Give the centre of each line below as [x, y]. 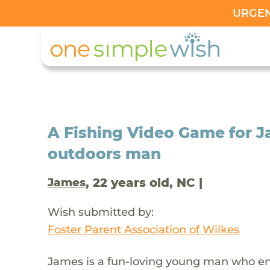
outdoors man [105, 153]
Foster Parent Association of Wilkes [144, 229]
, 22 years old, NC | [144, 182]
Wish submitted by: [101, 212]
